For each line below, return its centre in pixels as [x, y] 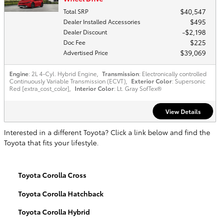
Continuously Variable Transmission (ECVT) [68, 81]
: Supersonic [189, 81]
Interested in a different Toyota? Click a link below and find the [107, 132]
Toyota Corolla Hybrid [54, 212]
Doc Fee [74, 42]
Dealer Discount [85, 32]
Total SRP [76, 11]
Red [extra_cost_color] [39, 88]
